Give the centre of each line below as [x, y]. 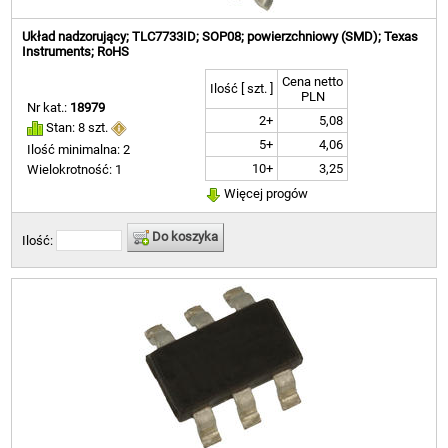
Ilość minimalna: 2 [79, 149]
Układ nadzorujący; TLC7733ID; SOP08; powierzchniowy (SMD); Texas [220, 37]
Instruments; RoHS [76, 52]
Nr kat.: [49, 108]
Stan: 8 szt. [77, 128]
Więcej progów [265, 194]
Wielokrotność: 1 [75, 169]
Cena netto [313, 82]
